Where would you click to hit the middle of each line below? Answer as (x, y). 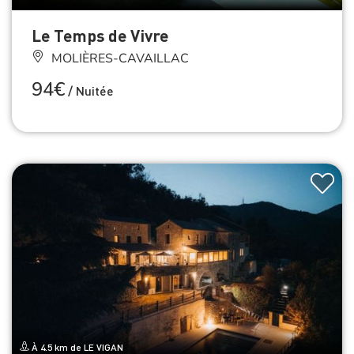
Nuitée (93, 91)
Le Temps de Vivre (100, 36)
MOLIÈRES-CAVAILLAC (119, 59)
